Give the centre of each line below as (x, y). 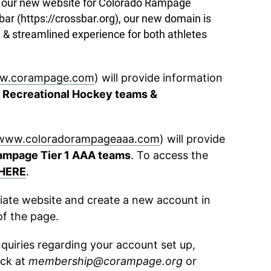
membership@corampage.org (106, 261)
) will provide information (158, 78)
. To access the (169, 155)
